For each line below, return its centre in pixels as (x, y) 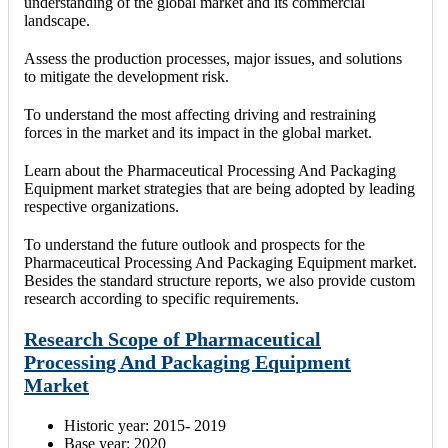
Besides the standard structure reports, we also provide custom (219, 281)
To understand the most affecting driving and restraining (200, 115)
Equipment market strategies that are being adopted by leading (219, 189)
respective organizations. (101, 207)
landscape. (57, 21)
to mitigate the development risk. (126, 77)
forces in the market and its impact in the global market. (198, 133)
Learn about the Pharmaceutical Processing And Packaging (210, 171)
